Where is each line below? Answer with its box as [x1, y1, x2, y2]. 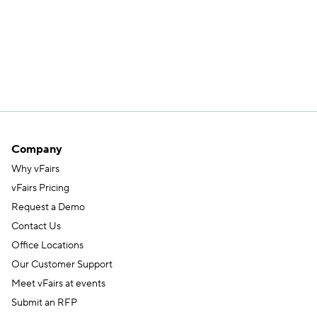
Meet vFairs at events [11, 277, 105, 291]
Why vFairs [11, 163, 59, 176]
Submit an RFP [11, 296, 77, 310]
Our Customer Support [11, 258, 113, 272]
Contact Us [11, 220, 61, 234]
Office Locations [11, 239, 83, 253]
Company [11, 142, 62, 157]
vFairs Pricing [11, 182, 69, 195]
